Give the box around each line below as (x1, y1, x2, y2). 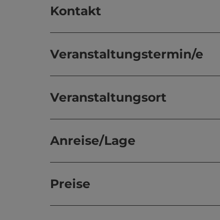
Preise (50, 176, 90, 191)
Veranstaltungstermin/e (50, 47, 203, 61)
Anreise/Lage (50, 133, 136, 148)
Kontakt (50, 3, 101, 18)
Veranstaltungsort (50, 90, 166, 105)
